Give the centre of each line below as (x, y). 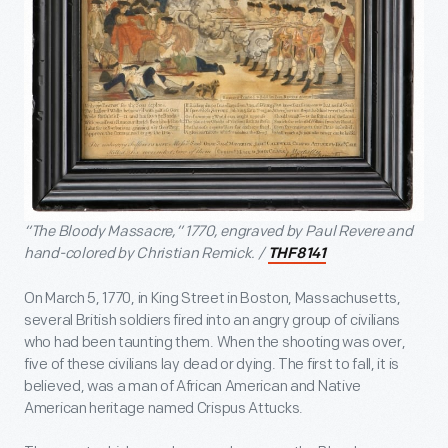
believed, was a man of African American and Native (193, 387)
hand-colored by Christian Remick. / (145, 254)
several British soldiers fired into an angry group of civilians (212, 321)
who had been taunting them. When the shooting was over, (215, 343)
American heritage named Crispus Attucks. (163, 409)
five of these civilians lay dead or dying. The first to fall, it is (211, 365)
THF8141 (296, 255)
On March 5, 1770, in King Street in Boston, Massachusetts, (212, 299)
